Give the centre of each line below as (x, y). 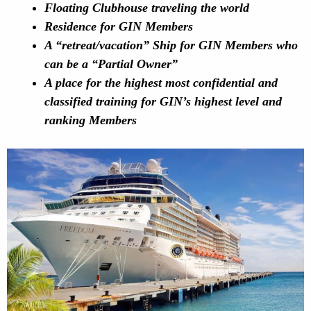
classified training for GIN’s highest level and (163, 101)
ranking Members (91, 120)
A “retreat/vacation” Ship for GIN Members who (171, 45)
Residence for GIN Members (119, 26)
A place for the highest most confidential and (161, 83)
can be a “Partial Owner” (111, 64)
